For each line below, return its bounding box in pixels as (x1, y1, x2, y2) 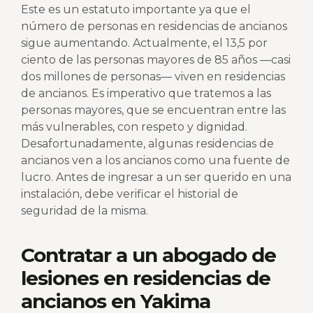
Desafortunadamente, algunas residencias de (21, 137, 274, 151)
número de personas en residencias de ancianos (21, 20, 287, 34)
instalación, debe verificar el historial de (21, 187, 238, 201)
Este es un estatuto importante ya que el (21, 3, 251, 17)
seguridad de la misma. (21, 204, 148, 218)
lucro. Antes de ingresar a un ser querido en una (21, 170, 291, 184)
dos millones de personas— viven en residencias (21, 70, 285, 84)
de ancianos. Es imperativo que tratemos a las (21, 87, 271, 101)
